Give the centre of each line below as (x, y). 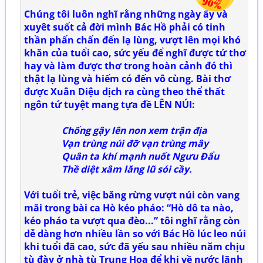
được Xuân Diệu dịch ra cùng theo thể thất (124, 91)
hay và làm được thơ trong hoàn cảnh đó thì (128, 65)
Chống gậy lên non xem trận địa (134, 130)
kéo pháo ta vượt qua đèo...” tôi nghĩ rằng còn (132, 220)
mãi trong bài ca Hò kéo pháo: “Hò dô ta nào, (129, 208)
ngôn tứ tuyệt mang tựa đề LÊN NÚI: (109, 104)
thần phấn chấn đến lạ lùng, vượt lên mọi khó (132, 40)
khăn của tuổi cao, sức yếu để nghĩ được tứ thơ (135, 53)
